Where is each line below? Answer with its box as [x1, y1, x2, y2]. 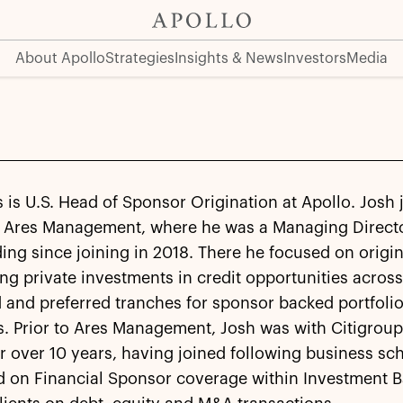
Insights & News [175, 51, 283, 66]
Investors [283, 51, 346, 66]
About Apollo [15, 51, 105, 66]
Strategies [105, 51, 175, 66]
